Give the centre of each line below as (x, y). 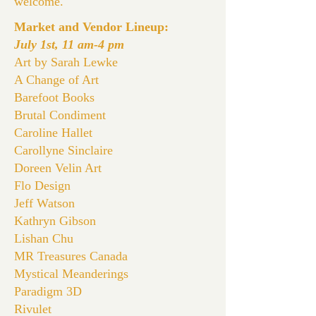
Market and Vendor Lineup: (91, 27)
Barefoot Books (54, 97)
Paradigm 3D (48, 291)
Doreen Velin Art (58, 168)
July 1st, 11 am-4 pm (69, 44)
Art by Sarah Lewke (66, 62)
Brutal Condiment (60, 115)
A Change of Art (56, 80)
